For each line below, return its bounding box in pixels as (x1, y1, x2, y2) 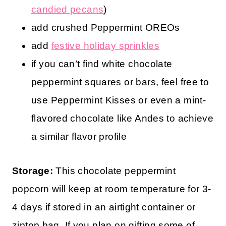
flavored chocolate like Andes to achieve (31, 112, 214, 124)
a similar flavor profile (31, 131, 127, 142)
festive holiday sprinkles (51, 40, 160, 51)
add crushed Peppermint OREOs (31, 22, 180, 33)
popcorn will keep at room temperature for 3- (12, 183, 211, 194)
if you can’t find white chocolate (31, 58, 173, 69)
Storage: (12, 165, 53, 176)
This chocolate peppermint (53, 165, 176, 176)
